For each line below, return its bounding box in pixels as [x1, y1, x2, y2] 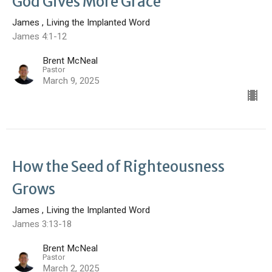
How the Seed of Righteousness [12, 157, 225, 177]
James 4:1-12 [12, 30, 67, 44]
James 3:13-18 [12, 217, 72, 231]
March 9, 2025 [42, 74, 99, 88]
